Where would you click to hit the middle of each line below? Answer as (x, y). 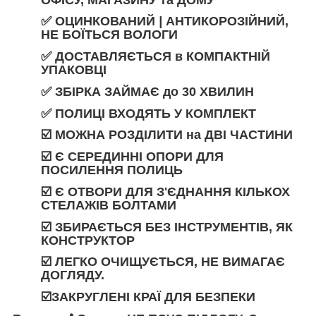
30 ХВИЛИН (218, 91)
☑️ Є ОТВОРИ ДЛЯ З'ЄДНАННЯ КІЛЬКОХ (165, 192)
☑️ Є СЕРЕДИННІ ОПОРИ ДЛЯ (132, 157)
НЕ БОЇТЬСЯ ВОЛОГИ (109, 35)
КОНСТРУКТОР (88, 240)
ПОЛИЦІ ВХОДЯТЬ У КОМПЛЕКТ (154, 113)
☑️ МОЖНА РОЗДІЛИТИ (114, 135)
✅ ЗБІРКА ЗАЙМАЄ (102, 91)
